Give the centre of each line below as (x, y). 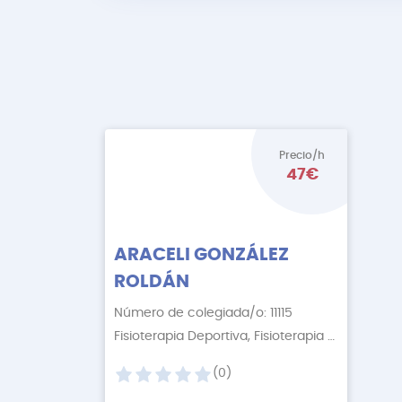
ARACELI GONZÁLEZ (201, 255)
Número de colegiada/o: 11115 (203, 313)
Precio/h (302, 155)
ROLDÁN (152, 282)
